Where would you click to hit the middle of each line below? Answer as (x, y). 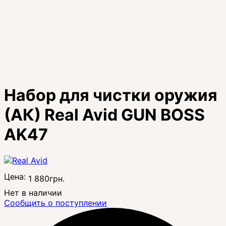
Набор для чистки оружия (111, 95)
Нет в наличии (33, 192)
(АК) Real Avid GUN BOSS (104, 115)
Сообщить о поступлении (55, 203)
